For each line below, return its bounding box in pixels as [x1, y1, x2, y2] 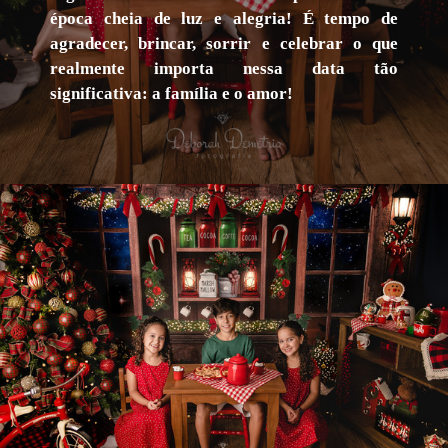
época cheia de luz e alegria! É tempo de [50, 9, 398, 28]
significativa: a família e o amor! [50, 84, 297, 103]
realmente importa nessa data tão [50, 59, 398, 78]
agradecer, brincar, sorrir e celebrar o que [50, 34, 398, 53]
